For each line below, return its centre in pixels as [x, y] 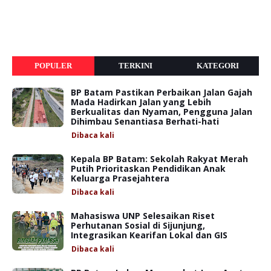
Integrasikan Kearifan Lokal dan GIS [149, 235]
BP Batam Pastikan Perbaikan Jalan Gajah [162, 92]
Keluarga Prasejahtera [120, 178]
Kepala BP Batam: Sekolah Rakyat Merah [159, 158]
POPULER [53, 65]
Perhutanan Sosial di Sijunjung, [138, 225]
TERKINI [135, 65]
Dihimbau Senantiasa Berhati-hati [145, 121]
